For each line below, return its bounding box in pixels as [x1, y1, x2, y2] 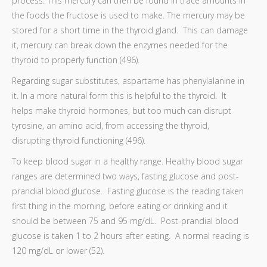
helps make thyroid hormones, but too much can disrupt [12, 105, 231, 116]
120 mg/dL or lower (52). [12, 245, 104, 256]
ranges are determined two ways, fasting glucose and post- [12, 170, 239, 182]
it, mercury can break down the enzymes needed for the [12, 39, 228, 51]
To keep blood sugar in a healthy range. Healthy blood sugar [12, 156, 243, 167]
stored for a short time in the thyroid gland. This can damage [12, 24, 248, 36]
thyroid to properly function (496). [12, 54, 139, 66]
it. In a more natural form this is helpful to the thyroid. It [12, 90, 226, 101]
